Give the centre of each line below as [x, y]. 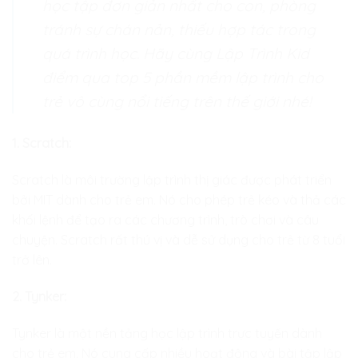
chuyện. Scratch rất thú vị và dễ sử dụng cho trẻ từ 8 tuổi [179, 239]
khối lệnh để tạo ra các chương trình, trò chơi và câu [165, 219]
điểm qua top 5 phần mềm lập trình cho [183, 78]
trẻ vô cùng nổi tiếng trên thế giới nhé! [177, 102]
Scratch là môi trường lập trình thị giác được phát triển [172, 179]
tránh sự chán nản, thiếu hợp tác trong [179, 30]
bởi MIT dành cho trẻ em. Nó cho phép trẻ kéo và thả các [179, 199]
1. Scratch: [42, 143]
